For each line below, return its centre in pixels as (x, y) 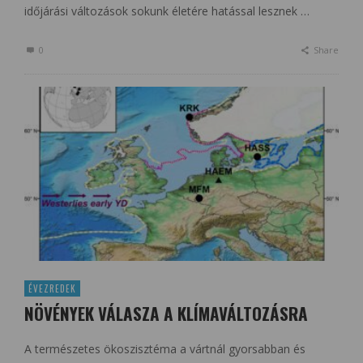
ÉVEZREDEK (52, 289)
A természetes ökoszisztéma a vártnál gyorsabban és (165, 349)
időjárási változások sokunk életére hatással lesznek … (167, 11)
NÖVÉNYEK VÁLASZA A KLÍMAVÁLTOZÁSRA (166, 314)
